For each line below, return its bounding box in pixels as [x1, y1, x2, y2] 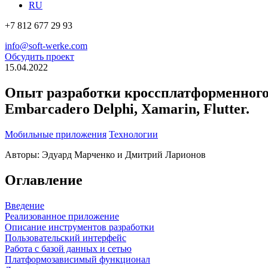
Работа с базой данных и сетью [5, 243, 132, 254]
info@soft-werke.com [5, 41, 87, 51]
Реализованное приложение [5, 211, 119, 221]
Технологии [109, 129, 158, 139]
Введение [5, 200, 44, 211]
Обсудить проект [5, 51, 74, 62]
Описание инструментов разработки [5, 221, 154, 232]
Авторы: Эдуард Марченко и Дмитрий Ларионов [5, 149, 206, 160]
